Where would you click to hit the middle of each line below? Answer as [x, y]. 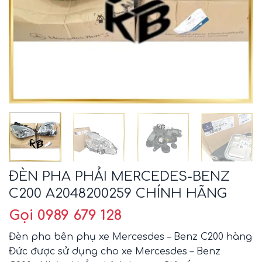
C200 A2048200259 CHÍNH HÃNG [118, 193]
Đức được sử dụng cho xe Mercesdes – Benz [115, 251]
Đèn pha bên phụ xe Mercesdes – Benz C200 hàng [130, 237]
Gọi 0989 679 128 [65, 216]
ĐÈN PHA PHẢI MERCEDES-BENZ [119, 176]
